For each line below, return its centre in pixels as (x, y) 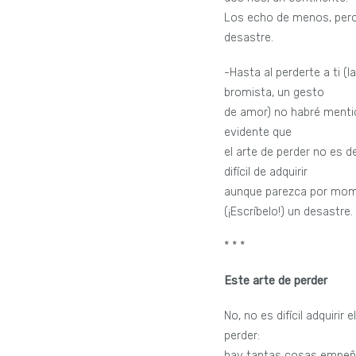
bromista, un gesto (275, 92)
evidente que (258, 132)
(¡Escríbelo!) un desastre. (289, 211)
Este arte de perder (276, 281)
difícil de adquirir (266, 172)
